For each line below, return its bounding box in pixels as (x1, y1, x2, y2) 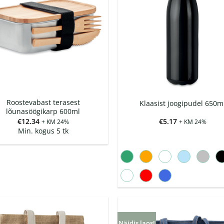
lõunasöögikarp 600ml (6, 106, 80, 116)
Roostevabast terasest (6, 97, 80, 107)
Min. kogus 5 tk (17, 125, 68, 135)
